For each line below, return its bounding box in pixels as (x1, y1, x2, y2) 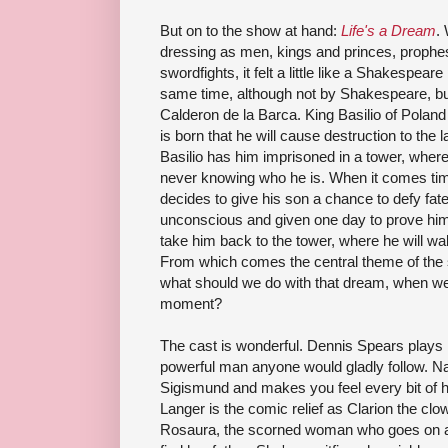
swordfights (160, 63, 235, 81)
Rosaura (160, 420, 216, 438)
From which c (160, 252, 249, 270)
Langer (160, 399, 205, 417)
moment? (160, 294, 222, 312)
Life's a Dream (341, 21, 436, 39)
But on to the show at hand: (160, 21, 341, 39)
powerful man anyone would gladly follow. (160, 357, 432, 375)
